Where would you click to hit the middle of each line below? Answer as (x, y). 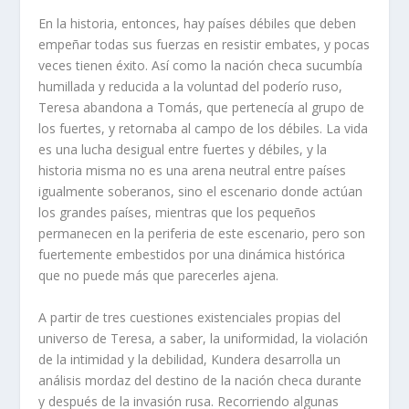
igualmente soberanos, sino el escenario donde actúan (201, 192)
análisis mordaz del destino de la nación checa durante (200, 380)
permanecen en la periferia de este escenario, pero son (202, 234)
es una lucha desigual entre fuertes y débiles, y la (183, 150)
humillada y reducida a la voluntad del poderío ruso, (191, 87)
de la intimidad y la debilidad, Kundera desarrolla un (190, 359)
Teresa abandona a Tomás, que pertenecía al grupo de (202, 108)
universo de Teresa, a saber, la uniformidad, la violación (204, 338)
